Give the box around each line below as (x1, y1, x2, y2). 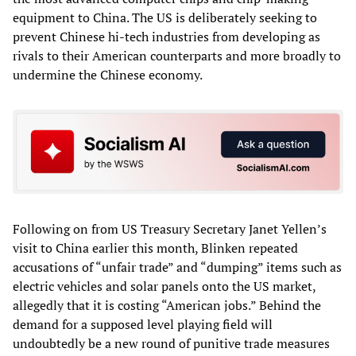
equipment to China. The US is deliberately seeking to (13, 9, 317, 27)
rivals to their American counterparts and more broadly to (13, 47, 341, 65)
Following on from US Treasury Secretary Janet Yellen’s (13, 219, 327, 238)
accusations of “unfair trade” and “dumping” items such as (13, 257, 342, 276)
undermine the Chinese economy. (13, 66, 203, 84)
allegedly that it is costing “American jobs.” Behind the (13, 296, 321, 314)
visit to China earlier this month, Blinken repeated (13, 238, 298, 257)
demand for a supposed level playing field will (13, 315, 273, 333)
